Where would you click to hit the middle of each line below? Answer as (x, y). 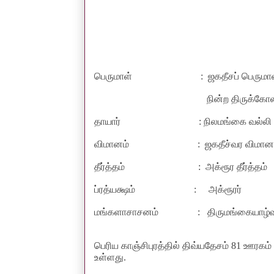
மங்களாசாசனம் (129, 212)
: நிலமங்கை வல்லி (235, 121)
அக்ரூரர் (224, 189)
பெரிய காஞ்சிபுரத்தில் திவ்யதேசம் (163, 245)
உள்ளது (109, 257)
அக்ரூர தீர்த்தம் (238, 166)
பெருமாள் (114, 76)
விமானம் (112, 144)
